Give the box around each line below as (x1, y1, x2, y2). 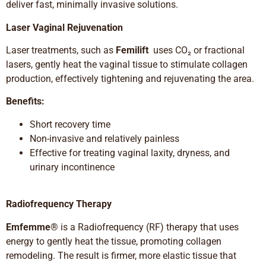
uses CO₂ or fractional (153, 45, 245, 56)
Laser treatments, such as (6, 45, 116, 56)
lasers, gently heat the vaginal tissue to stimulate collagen (6, 59, 248, 71)
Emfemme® (6, 221, 58, 233)
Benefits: (6, 96, 45, 107)
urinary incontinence (30, 161, 115, 173)
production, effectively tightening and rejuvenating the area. (6, 73, 254, 85)
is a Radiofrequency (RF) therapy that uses (58, 221, 239, 233)
